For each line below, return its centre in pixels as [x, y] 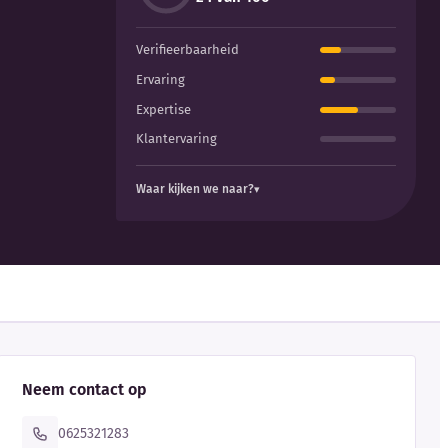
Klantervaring [176, 139]
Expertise [163, 109]
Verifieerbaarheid [187, 50]
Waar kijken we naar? [195, 188]
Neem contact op [85, 389]
